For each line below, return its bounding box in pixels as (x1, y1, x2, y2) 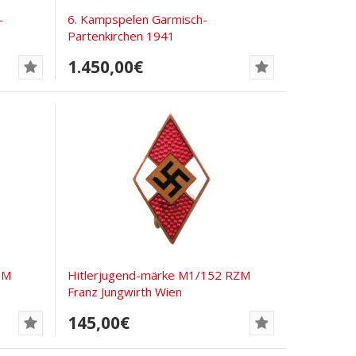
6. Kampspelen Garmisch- (68, 10, 208, 27)
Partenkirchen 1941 (68, 27, 176, 44)
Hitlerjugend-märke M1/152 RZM (68, 266, 251, 283)
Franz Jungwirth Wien (68, 283, 183, 300)
